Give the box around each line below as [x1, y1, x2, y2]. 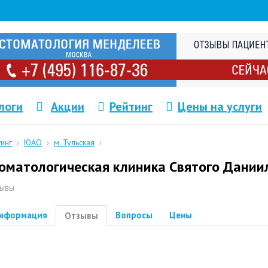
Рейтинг [109, 99, 153, 114]
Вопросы [115, 209, 153, 221]
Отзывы [65, 210, 98, 221]
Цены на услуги [178, 99, 262, 114]
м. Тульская [54, 137, 95, 148]
